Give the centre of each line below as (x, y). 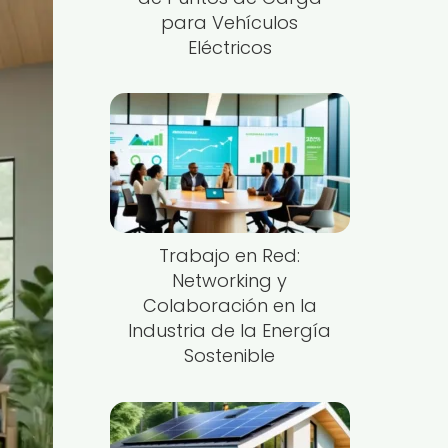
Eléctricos (229, 47)
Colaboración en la (229, 306)
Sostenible (230, 356)
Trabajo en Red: (230, 256)
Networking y (230, 281)
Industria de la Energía (230, 331)
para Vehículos (230, 22)
